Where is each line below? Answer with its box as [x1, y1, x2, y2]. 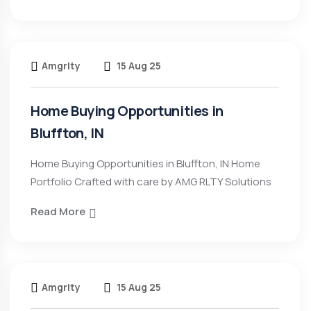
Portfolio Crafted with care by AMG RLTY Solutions [31, 174, 271, 189]
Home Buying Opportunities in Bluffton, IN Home [31, 156, 260, 171]
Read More [31, 204, 85, 219]
